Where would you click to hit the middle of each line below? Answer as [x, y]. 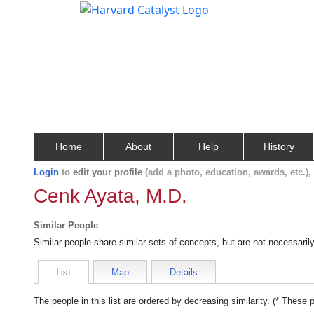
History [279, 146]
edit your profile [108, 172]
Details [184, 272]
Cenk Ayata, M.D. [110, 196]
